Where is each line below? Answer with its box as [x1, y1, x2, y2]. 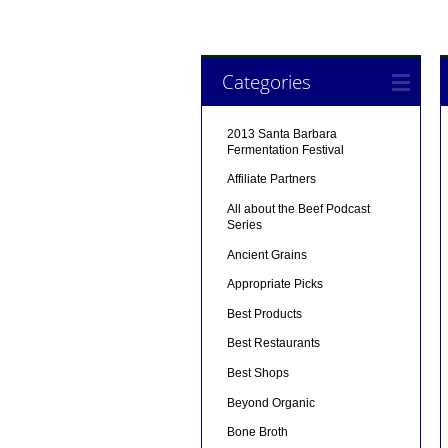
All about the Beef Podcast [226, 201, 370, 216]
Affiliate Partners [226, 172, 316, 187]
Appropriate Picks [226, 277, 323, 292]
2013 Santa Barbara [226, 126, 337, 141]
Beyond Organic [226, 395, 315, 410]
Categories [221, 67, 311, 95]
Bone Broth [226, 425, 288, 440]
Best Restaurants [226, 336, 320, 351]
